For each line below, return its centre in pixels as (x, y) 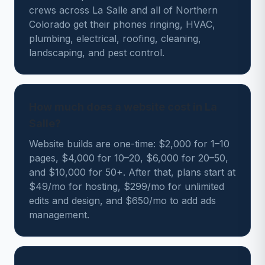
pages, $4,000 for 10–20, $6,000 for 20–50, (129, 158)
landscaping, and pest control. (97, 53)
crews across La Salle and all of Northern (123, 10)
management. (59, 215)
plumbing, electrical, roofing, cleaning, (115, 38)
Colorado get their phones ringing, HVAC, (122, 24)
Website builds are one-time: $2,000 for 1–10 (129, 144)
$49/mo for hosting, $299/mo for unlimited (127, 186)
